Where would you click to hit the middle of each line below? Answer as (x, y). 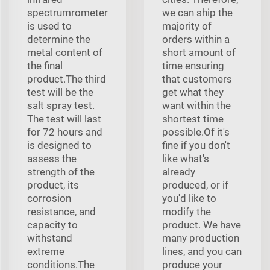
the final (45, 65)
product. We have (202, 224)
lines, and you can (202, 251)
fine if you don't (196, 145)
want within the (196, 105)
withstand (50, 238)
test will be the (60, 92)
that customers (197, 79)
